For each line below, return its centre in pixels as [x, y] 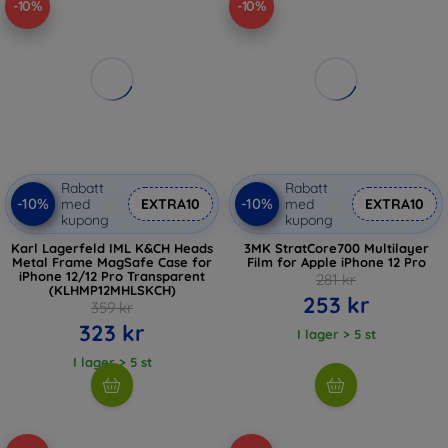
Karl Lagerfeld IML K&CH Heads [112, 247]
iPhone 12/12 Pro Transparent [112, 275]
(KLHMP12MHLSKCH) [112, 289]
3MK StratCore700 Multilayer [336, 247]
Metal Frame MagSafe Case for [112, 261]
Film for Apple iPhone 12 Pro [336, 261]
